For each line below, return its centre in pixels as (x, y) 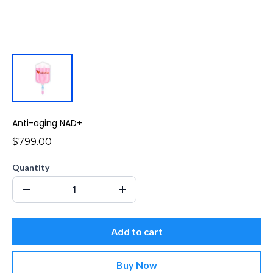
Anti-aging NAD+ (47, 123)
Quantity (31, 167)
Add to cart (136, 231)
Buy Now (136, 265)
